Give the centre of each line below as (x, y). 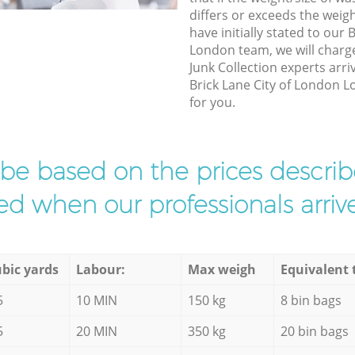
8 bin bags (311, 300)
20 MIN (96, 331)
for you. (212, 102)
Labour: (100, 269)
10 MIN (96, 300)
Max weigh (221, 269)
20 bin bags (314, 331)
